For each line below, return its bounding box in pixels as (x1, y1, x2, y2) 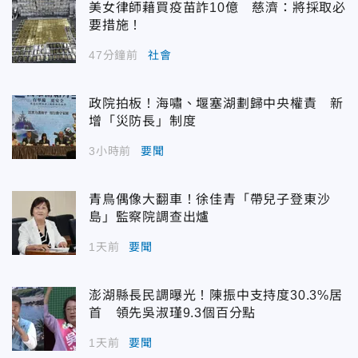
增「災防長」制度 (89, 113, 197, 128)
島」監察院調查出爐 (89, 209, 210, 224)
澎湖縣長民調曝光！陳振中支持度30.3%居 (89, 288, 343, 302)
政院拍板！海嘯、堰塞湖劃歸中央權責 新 (89, 96, 344, 110)
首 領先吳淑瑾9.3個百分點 (89, 305, 257, 320)
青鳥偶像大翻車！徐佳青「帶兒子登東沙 (89, 192, 331, 206)
